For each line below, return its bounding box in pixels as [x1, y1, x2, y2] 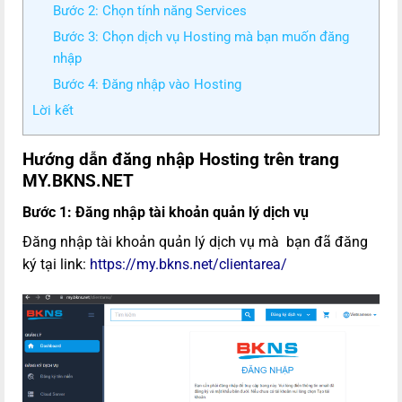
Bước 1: [22, 203, 72, 221]
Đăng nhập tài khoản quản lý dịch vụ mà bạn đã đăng [22, 232, 368, 250]
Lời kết [32, 102, 74, 119]
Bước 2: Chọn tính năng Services [52, 3, 247, 20]
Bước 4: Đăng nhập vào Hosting [52, 76, 241, 93]
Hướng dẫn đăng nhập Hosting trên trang [22, 149, 339, 170]
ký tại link [22, 255, 83, 273]
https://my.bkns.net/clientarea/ [90, 255, 287, 273]
